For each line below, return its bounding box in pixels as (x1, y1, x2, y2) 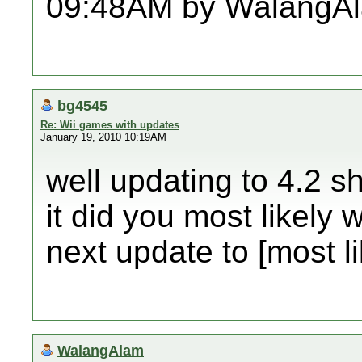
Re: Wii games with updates (40, 119, 179, 131)
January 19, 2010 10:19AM (40, 131, 166, 143)
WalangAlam (57, 342, 144, 359)
